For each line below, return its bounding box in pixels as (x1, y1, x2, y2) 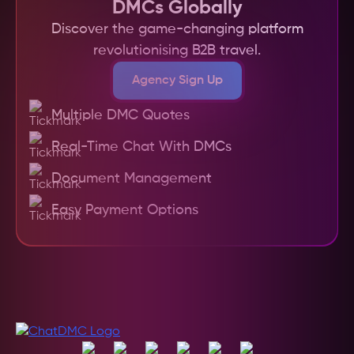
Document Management (51, 171, 213, 186)
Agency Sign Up (131, 74, 223, 88)
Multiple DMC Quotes (51, 107, 190, 122)
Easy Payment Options (51, 202, 199, 217)
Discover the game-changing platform (51, 22, 303, 37)
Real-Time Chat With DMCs (51, 139, 232, 154)
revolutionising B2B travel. (93, 43, 261, 58)
